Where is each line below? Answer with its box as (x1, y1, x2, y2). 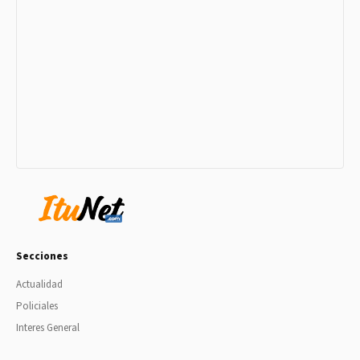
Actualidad (16, 276, 63, 292)
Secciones (16, 248, 68, 264)
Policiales (16, 298, 58, 313)
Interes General (16, 320, 80, 335)
